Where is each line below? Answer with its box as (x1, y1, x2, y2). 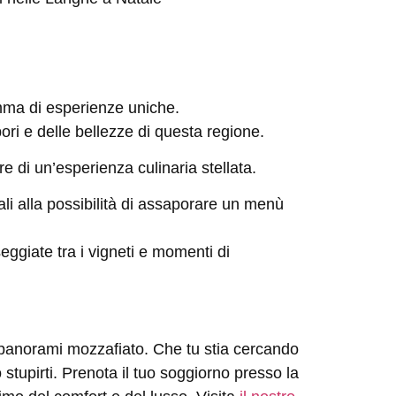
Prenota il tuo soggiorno (62, 364, 230, 383)
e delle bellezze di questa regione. (24, 122, 264, 141)
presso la (230, 364, 299, 383)
